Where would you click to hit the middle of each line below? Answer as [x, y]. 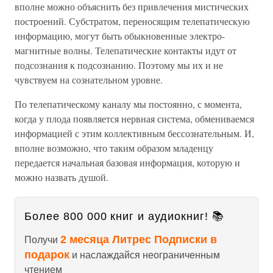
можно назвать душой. [62, 177]
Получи [42, 240]
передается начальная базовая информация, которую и [127, 162]
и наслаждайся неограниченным [145, 255]
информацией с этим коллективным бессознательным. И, [134, 133]
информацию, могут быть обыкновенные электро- [120, 36]
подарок [47, 255]
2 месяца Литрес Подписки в [139, 239]
